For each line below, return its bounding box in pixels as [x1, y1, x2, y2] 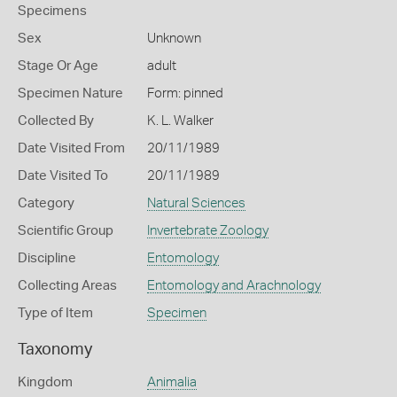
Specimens [18, 4, 87, 18]
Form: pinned [146, 87, 223, 100]
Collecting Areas [18, 279, 117, 292]
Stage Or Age [18, 59, 98, 73]
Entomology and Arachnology [146, 279, 321, 292]
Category [18, 197, 74, 210]
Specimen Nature [18, 87, 123, 100]
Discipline [18, 252, 76, 265]
